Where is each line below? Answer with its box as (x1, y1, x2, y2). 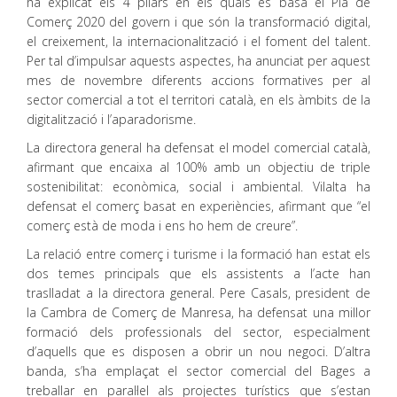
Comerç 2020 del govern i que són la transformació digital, (27, 13, 370, 30)
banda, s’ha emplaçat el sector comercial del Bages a (27, 362, 370, 379)
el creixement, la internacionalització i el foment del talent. (27, 33, 370, 50)
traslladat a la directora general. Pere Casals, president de (27, 284, 370, 301)
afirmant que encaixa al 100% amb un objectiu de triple (27, 159, 370, 175)
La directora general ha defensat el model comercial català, (27, 139, 370, 156)
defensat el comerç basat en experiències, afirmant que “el (27, 198, 370, 214)
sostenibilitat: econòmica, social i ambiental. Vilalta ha (27, 178, 370, 195)
